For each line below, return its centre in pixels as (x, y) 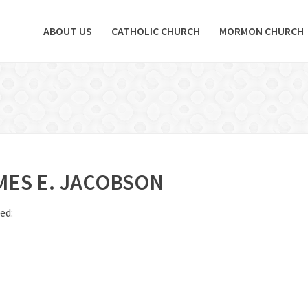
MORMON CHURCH (262, 31)
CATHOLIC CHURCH (156, 31)
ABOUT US (68, 31)
